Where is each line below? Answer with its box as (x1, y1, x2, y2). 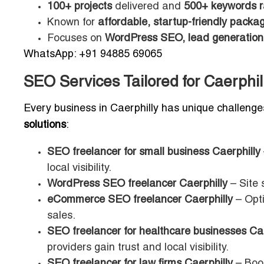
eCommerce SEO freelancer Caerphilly (47, 195, 233, 206)
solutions (24, 120, 66, 131)
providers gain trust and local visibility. (47, 243, 229, 253)
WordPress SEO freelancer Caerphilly (47, 179, 227, 190)
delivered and (112, 2, 184, 12)
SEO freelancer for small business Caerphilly (47, 147, 260, 158)
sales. (47, 211, 75, 222)
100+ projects (47, 2, 112, 12)
